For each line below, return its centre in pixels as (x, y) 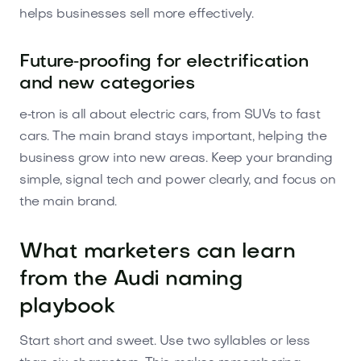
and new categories (107, 84)
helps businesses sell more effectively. (137, 14)
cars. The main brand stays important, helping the (173, 137)
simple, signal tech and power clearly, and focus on (178, 180)
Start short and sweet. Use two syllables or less (165, 341)
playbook (67, 307)
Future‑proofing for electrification (164, 62)
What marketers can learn (158, 252)
